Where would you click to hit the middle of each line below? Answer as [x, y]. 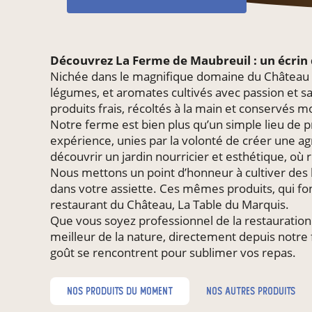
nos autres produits [251, 291]
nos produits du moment [120, 291]
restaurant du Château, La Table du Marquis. [170, 204]
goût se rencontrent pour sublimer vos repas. [173, 252]
